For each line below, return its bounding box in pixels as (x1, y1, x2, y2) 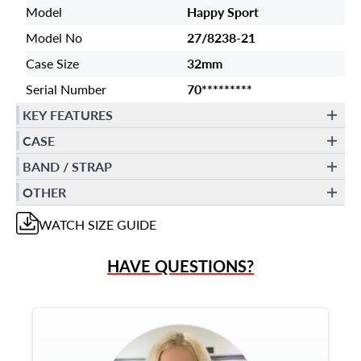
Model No (26, 28, 82, 47)
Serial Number (26, 80, 106, 98)
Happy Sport (187, 2, 259, 21)
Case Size (26, 54, 79, 73)
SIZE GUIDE (85, 215, 156, 234)
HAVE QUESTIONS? (107, 255, 254, 277)
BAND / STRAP (23, 156, 112, 176)
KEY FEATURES (23, 105, 113, 124)
